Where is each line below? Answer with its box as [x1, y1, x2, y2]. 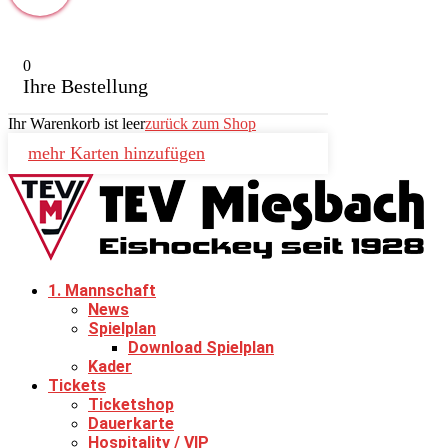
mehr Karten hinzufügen [28, 142, 205, 163]
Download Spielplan [128, 337, 274, 357]
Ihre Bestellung [23, 74, 148, 97]
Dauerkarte [88, 413, 174, 433]
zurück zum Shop [145, 114, 256, 132]
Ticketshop [88, 394, 174, 414]
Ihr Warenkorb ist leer [8, 114, 145, 132]
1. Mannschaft [48, 280, 156, 300]
